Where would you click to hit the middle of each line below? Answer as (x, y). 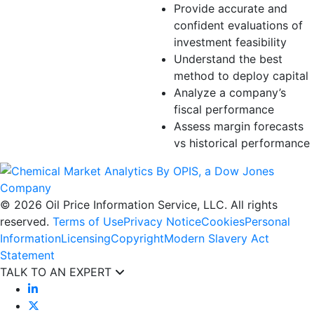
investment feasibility (230, 42)
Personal (267, 221)
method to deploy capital (241, 76)
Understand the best (228, 59)
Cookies (223, 221)
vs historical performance (242, 143)
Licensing (86, 238)
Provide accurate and (231, 8)
